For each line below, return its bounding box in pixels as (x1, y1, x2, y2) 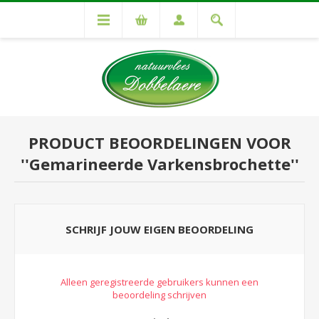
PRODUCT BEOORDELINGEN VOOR (28, 132, 291, 153)
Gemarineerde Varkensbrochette (28, 153, 291, 174)
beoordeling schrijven (113, 288, 206, 301)
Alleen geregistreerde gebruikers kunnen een (61, 276, 258, 288)
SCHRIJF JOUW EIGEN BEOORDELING (66, 222, 253, 236)
